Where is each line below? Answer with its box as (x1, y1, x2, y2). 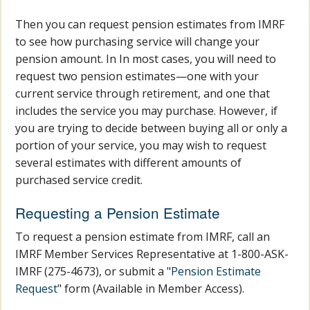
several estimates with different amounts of (15, 155, 242, 170)
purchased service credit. (15, 172, 143, 188)
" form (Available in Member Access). (57, 281, 245, 296)
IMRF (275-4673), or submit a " (15, 264, 172, 279)
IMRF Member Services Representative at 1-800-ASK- (15, 246, 289, 262)
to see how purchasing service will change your (15, 34, 260, 49)
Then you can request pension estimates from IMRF (15, 17, 285, 32)
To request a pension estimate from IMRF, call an (15, 229, 271, 244)
